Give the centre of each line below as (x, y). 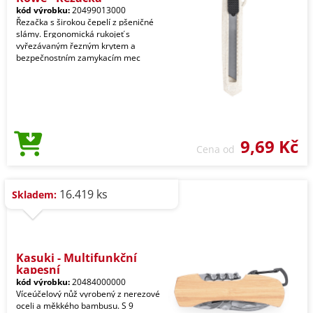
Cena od (218, 149)
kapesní (38, 270)
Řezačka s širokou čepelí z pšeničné (85, 22)
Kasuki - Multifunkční (77, 258)
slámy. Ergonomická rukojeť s (73, 34)
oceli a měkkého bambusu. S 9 (75, 306)
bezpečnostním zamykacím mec (78, 58)
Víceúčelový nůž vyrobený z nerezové (88, 294)
